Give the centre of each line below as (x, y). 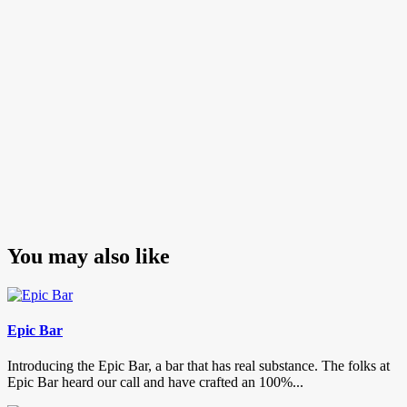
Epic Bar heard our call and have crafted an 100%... (155, 382)
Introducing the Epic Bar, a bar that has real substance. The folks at (199, 366)
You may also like (89, 256)
